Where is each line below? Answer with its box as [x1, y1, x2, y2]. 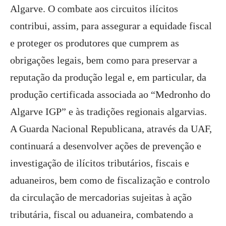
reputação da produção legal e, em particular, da [10, 72, 206, 83]
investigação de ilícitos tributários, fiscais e [10, 157, 189, 168]
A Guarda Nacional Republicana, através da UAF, [10, 123, 212, 134]
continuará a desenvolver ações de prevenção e [10, 140, 201, 151]
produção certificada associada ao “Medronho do [10, 89, 210, 100]
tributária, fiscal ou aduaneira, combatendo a [10, 209, 193, 220]
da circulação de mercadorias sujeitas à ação [10, 192, 192, 203]
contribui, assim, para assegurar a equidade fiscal [10, 20, 212, 31]
